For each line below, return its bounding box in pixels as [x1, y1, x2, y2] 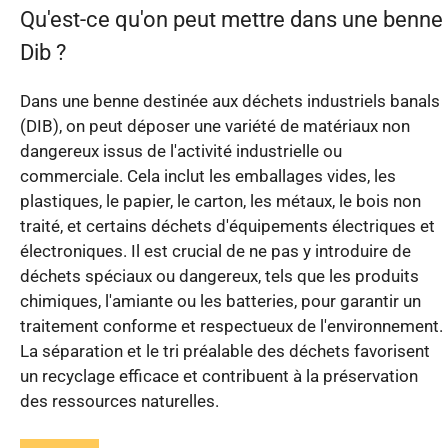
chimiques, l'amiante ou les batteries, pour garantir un [20, 290, 421, 311]
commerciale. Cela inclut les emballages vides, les [20, 165, 396, 186]
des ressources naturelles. [20, 390, 219, 411]
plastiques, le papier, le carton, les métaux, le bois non [20, 190, 421, 211]
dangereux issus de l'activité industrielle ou [20, 140, 342, 161]
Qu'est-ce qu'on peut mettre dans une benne [20, 6, 443, 32]
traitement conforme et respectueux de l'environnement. [20, 315, 443, 336]
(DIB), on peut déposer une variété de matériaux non [20, 115, 410, 136]
